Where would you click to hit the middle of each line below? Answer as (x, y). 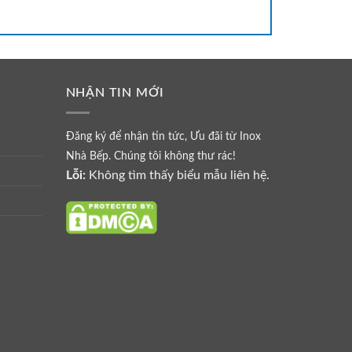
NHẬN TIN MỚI (115, 93)
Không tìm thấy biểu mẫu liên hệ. (177, 175)
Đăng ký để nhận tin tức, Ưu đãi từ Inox (163, 136)
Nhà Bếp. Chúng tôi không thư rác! (150, 156)
